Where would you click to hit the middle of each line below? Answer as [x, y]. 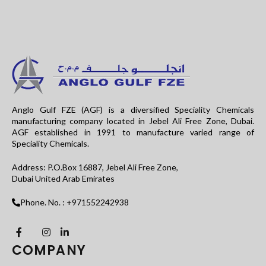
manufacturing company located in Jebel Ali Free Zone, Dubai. [133, 121]
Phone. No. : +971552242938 [75, 202]
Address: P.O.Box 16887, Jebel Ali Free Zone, [95, 167]
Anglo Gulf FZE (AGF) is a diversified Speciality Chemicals [133, 109]
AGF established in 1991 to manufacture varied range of [133, 132]
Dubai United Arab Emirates [63, 178]
